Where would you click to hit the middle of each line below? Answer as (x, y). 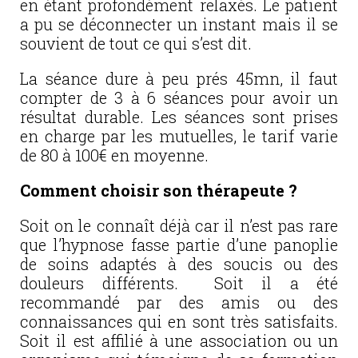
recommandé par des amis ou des (179, 302)
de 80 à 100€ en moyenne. (114, 155)
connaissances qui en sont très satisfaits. (179, 321)
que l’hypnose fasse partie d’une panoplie (179, 244)
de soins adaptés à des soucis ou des (179, 263)
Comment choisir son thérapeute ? (159, 190)
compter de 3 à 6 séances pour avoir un (179, 97)
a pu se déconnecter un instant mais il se (179, 24)
